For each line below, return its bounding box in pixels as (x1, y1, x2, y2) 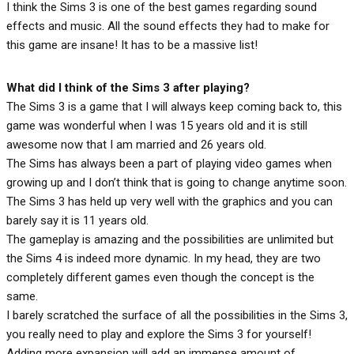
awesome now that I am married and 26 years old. (6, 137, 266, 152)
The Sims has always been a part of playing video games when (6, 156, 332, 171)
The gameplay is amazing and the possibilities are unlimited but (6, 232, 333, 247)
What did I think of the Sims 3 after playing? (6, 80, 250, 95)
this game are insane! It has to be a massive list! (6, 37, 258, 52)
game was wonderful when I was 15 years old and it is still (6, 118, 307, 133)
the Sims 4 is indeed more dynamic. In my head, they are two (6, 250, 321, 265)
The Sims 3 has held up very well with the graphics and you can (6, 194, 333, 209)
